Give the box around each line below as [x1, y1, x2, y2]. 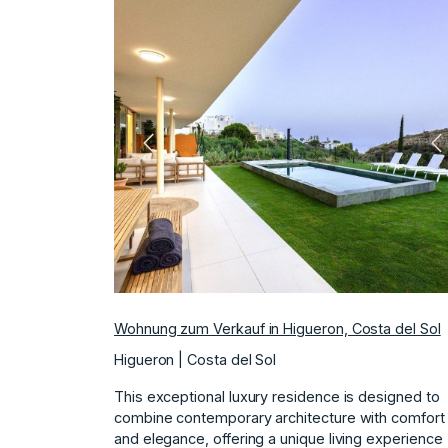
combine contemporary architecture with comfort [114, 408, 445, 426]
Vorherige [142, 143, 209, 161]
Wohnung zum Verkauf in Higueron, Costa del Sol [114, 319, 441, 337]
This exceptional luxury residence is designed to [114, 387, 440, 405]
